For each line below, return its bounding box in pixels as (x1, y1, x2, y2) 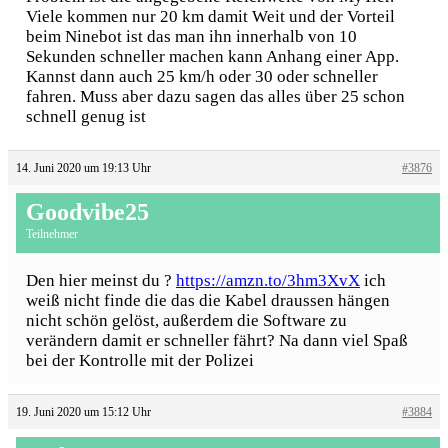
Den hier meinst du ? (26, 270, 176, 290)
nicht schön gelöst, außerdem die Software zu (26, 310, 347, 330)
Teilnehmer (26, 226, 78, 241)
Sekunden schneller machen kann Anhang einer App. (26, 46, 399, 66)
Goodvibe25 (26, 198, 149, 225)
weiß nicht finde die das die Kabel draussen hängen (26, 290, 390, 310)
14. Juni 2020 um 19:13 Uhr (16, 160, 151, 175)
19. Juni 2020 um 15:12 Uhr (16, 404, 151, 419)
